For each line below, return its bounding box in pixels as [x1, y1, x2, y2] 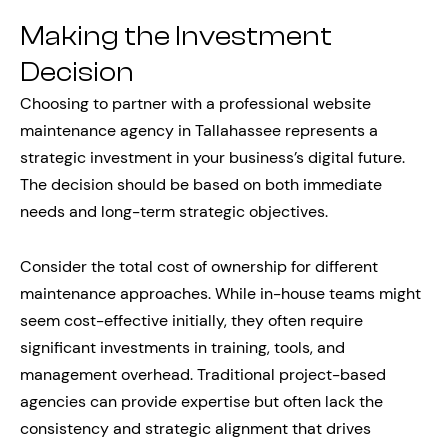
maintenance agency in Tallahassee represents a [20, 120, 378, 141]
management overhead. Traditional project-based [20, 364, 386, 385]
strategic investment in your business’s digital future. [20, 147, 405, 168]
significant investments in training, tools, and [20, 337, 345, 358]
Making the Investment [20, 20, 332, 52]
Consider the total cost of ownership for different [20, 256, 378, 277]
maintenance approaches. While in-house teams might [20, 283, 421, 304]
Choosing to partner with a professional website [20, 93, 371, 114]
